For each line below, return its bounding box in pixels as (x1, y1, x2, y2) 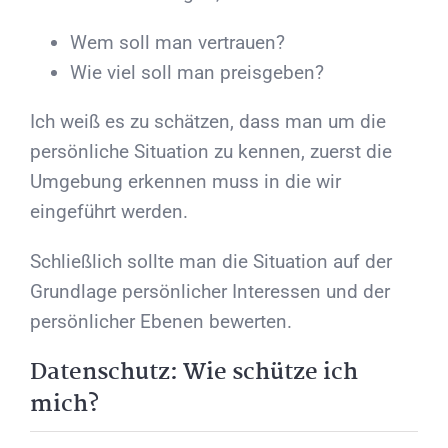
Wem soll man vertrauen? (70, 31, 285, 55)
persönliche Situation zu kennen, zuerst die (30, 140, 392, 164)
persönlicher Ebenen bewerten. (30, 310, 292, 334)
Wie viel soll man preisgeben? (70, 61, 324, 85)
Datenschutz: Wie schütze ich (30, 354, 358, 392)
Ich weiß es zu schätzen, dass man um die (30, 110, 386, 134)
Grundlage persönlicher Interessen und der (30, 280, 390, 304)
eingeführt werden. (30, 200, 188, 224)
